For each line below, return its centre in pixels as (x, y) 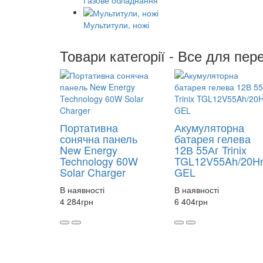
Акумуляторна (209, 128)
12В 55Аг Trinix (210, 150)
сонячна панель (99, 139)
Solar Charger (93, 172)
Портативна (89, 128)
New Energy (89, 150)
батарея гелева (213, 139)
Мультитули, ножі (116, 25)
